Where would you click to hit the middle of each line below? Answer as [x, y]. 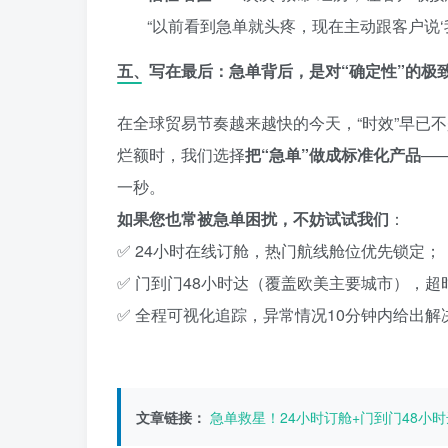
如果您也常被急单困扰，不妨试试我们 [253, 218]
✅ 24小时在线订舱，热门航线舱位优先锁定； [279, 250]
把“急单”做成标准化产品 [333, 154]
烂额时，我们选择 [181, 154]
